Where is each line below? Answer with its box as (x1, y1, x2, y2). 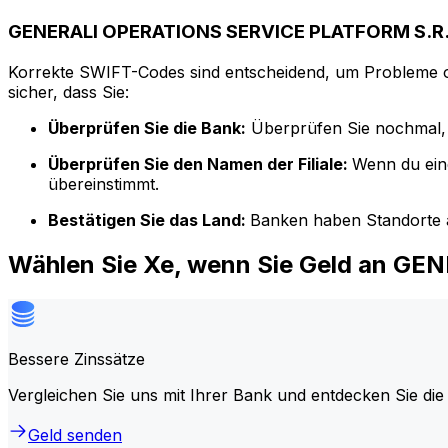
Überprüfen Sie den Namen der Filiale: (48, 153, 352, 174)
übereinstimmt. (48, 173, 159, 194)
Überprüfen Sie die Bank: (48, 117, 246, 138)
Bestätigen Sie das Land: (48, 209, 250, 230)
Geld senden (28, 424, 122, 445)
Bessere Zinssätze (8, 348, 145, 369)
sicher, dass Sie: (8, 81, 129, 102)
